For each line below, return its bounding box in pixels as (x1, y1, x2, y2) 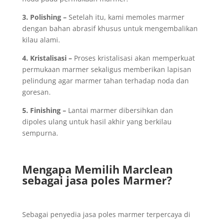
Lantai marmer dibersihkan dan (66, 106, 173, 115)
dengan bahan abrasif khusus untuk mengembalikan (22, 24, 198, 33)
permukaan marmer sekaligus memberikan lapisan (22, 65, 191, 74)
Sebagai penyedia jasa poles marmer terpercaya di (22, 210, 190, 219)
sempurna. (22, 128, 58, 138)
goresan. (22, 87, 51, 97)
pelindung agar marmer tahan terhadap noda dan (22, 76, 189, 85)
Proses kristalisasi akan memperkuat (72, 53, 195, 63)
